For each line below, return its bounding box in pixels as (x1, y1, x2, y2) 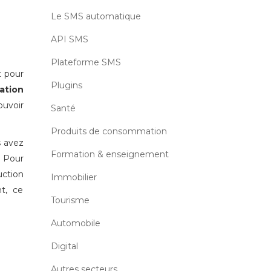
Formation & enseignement (50, 149, 169, 160)
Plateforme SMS (50, 57, 121, 68)
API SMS (50, 34, 88, 45)
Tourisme (50, 195, 90, 206)
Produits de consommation (50, 126, 167, 137)
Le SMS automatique (50, 11, 141, 22)
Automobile (50, 218, 100, 229)
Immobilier (50, 172, 97, 183)
